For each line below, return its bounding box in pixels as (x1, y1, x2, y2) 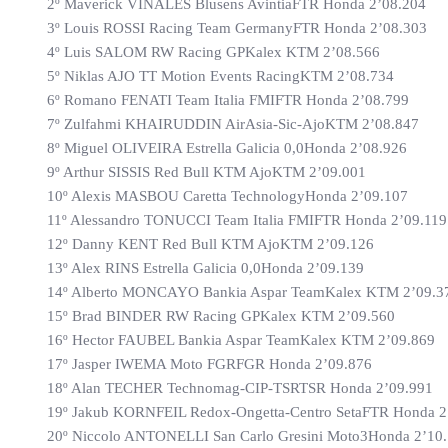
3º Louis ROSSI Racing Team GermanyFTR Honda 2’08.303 (47, 20, 427, 37)
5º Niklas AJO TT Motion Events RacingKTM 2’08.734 (47, 68, 394, 85)
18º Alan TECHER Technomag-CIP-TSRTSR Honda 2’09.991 (47, 380, 433, 397)
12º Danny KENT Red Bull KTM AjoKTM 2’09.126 (47, 236, 374, 253)
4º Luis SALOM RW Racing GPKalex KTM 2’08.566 (47, 44, 380, 61)
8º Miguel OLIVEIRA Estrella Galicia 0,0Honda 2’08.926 (47, 140, 407, 157)
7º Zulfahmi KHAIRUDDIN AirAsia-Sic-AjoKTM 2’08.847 (47, 116, 419, 133)
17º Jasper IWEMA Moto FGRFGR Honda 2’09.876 (47, 356, 372, 373)
